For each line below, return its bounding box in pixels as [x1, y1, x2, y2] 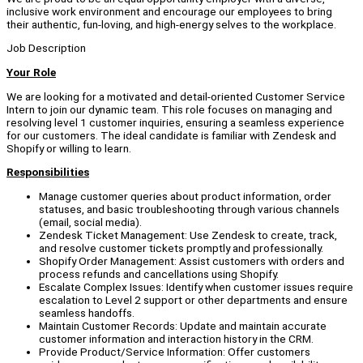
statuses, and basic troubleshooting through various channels [39, 203, 340, 216]
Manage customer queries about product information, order [39, 190, 331, 203]
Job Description [6, 41, 86, 55]
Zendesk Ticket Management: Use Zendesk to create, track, [39, 228, 337, 242]
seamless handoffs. [39, 306, 135, 320]
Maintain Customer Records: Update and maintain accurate [39, 319, 327, 333]
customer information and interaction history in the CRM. [39, 332, 314, 346]
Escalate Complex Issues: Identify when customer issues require [39, 280, 353, 294]
